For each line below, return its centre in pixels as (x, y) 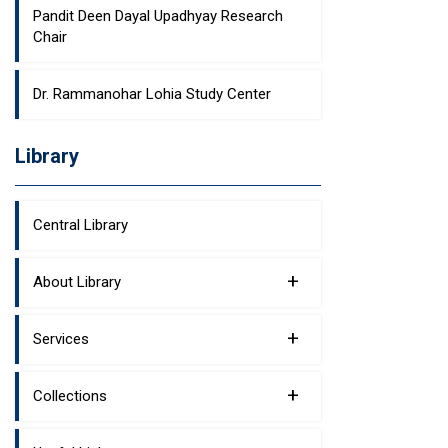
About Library (77, 282)
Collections (70, 396)
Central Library (80, 225)
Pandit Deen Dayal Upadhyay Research (158, 16)
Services (61, 339)
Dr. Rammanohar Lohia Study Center (152, 94)
